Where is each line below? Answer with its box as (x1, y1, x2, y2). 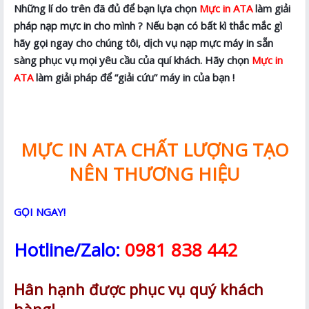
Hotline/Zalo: (14, 237, 126, 262)
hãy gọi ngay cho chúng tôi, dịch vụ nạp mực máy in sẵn (14, 35, 274, 50)
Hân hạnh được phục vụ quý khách (14, 278, 264, 299)
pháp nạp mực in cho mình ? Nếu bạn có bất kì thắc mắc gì (14, 18, 283, 32)
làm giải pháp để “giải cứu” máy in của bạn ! (33, 70, 235, 84)
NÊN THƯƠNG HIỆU (69, 161, 240, 186)
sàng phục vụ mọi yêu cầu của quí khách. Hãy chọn (14, 52, 252, 67)
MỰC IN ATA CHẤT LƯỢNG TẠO (20, 137, 289, 162)
